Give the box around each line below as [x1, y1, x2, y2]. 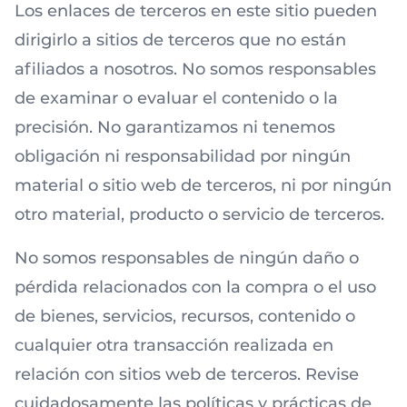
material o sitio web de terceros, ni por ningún [15, 175, 392, 195]
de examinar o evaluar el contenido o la [15, 88, 338, 108]
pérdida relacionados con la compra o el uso [15, 277, 376, 297]
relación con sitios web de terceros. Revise [15, 364, 359, 384]
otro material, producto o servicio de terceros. [15, 204, 384, 224]
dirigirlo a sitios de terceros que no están [15, 30, 346, 50]
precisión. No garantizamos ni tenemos [15, 117, 335, 137]
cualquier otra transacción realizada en [15, 335, 333, 355]
